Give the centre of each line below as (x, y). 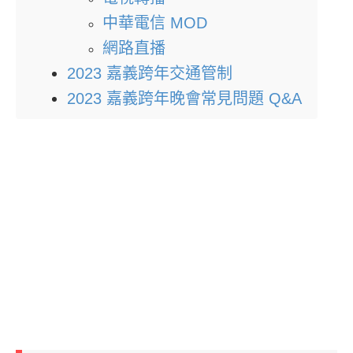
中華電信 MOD (155, 23)
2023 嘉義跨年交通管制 (150, 74)
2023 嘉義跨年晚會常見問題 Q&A (184, 99)
